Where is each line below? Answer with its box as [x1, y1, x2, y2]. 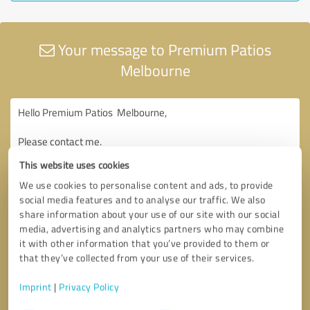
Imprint [19, 280, 52, 293]
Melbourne [120, 59, 190, 81]
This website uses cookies [19, 158, 130, 172]
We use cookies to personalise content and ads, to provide [19, 179, 273, 192]
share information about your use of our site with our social [19, 208, 280, 221]
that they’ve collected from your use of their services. [19, 251, 255, 264]
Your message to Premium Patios [54, 38, 271, 60]
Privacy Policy [59, 280, 120, 293]
